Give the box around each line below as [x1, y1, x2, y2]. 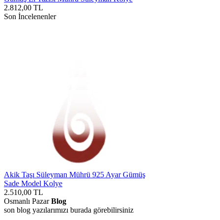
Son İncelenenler [4, 12, 56, 21]
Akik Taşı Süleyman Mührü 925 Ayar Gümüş [4, 170, 145, 179]
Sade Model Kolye [4, 179, 62, 188]
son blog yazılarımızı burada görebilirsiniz [4, 205, 134, 214]
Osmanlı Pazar [4, 196, 51, 205]
